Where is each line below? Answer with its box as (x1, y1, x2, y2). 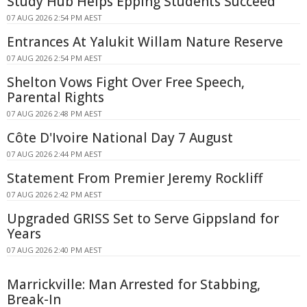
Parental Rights (7, 88, 104, 107)
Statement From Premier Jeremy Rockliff (7, 169, 262, 188)
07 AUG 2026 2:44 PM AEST (7, 149, 102, 160)
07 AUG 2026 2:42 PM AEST (7, 189, 102, 200)
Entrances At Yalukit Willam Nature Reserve (7, 33, 283, 51)
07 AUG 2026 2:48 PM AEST (7, 108, 102, 119)
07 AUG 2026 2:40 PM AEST (7, 245, 102, 256)
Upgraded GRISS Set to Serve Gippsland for (7, 210, 279, 228)
